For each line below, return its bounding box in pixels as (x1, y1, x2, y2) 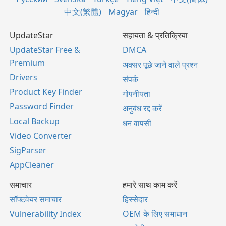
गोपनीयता (123, 88, 150, 99)
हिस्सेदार (123, 194, 148, 205)
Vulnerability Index (10, 208, 81, 219)
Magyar (108, 6, 138, 17)
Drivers (10, 72, 37, 83)
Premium (10, 57, 45, 68)
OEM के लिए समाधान (123, 208, 187, 219)
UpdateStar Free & (10, 44, 80, 55)
